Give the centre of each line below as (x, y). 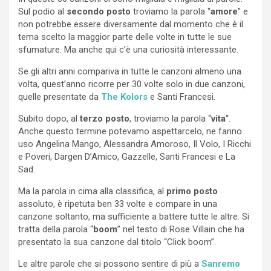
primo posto (192, 191)
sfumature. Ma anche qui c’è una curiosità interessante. (128, 49)
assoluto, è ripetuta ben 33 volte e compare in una (118, 204)
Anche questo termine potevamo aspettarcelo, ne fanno (130, 131)
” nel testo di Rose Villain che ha (181, 229)
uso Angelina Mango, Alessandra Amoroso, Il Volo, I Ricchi (135, 144)
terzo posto (105, 118)
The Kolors (124, 96)
